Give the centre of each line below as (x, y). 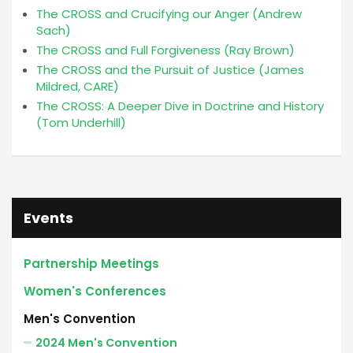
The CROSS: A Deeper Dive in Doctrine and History (180, 106)
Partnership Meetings (91, 264)
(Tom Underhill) (81, 123)
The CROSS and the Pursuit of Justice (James (170, 70)
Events (48, 218)
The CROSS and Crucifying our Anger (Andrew (169, 14)
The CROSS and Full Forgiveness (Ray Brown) (165, 50)
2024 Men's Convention (106, 343)
